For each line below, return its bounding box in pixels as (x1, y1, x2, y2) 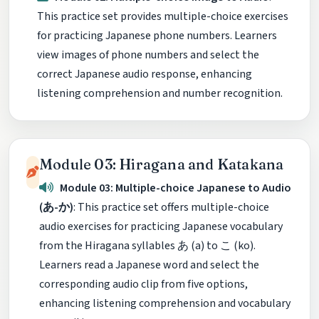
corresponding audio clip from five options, (39, 276, 248, 292)
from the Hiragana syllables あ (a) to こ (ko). (39, 237, 256, 253)
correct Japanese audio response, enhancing (37, 66, 252, 82)
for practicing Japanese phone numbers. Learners (37, 27, 277, 43)
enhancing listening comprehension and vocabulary (39, 295, 291, 311)
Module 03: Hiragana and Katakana (39, 155, 284, 173)
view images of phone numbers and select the (37, 46, 259, 63)
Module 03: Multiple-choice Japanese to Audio (60, 179, 292, 196)
